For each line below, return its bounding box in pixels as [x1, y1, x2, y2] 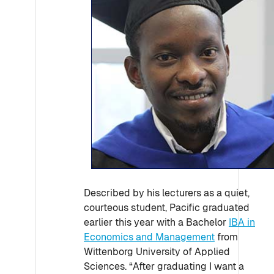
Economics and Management [84, 231, 215, 243]
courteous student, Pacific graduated [84, 201, 250, 214]
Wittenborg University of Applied [84, 245, 230, 258]
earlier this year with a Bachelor [84, 216, 229, 229]
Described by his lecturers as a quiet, [84, 187, 250, 199]
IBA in [229, 216, 255, 229]
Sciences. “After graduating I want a [84, 260, 244, 273]
